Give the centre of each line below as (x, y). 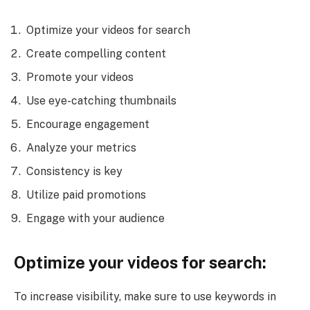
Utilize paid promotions (86, 195)
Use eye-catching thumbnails (101, 101)
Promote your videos (80, 77)
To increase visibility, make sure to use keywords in (145, 296)
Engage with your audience (95, 219)
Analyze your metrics (81, 148)
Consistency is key (74, 172)
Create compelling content (96, 54)
